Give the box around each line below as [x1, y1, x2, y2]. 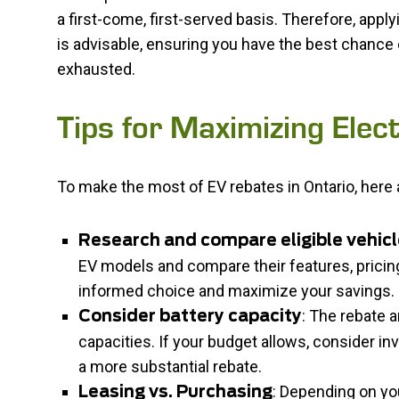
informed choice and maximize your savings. [78, 281, 395, 300]
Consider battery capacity [78, 309, 302, 325]
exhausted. [57, 60, 135, 78]
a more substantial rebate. [78, 357, 262, 376]
